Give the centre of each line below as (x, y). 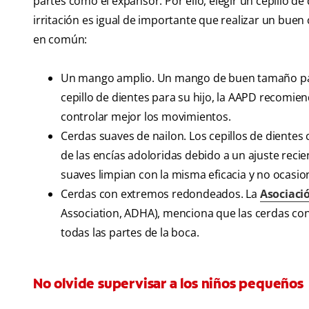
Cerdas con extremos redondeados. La (160, 194)
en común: (60, 40)
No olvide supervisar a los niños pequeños (168, 284)
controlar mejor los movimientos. (146, 117)
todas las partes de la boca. (130, 233)
